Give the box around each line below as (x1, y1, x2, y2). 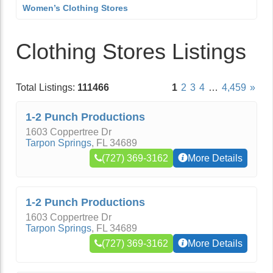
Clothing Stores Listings (16, 39, 246, 64)
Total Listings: (16, 82, 77, 93)
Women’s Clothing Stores (23, 3, 128, 13)
